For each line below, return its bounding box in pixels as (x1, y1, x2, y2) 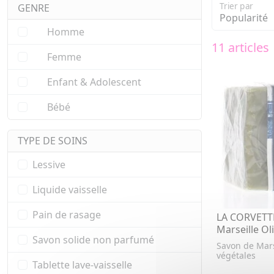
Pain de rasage (32, 208, 101, 222)
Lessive (32, 158, 65, 172)
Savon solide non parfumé (32, 233, 154, 247)
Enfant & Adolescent (45, 75, 141, 89)
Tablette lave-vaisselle (32, 258, 132, 272)
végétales (217, 249, 256, 261)
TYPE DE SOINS (18, 134, 87, 148)
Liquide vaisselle (32, 183, 107, 197)
